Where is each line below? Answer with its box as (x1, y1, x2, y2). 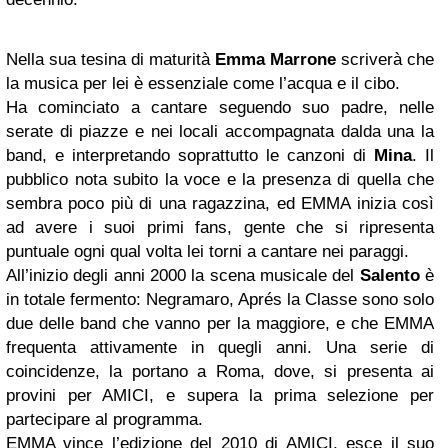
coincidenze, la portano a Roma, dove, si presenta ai (6, 362, 434, 381)
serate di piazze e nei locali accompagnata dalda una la (6, 122, 434, 141)
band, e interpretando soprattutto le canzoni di (6, 146, 374, 165)
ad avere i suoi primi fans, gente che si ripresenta (6, 218, 434, 237)
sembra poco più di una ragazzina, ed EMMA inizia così (6, 194, 434, 213)
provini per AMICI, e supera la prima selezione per (6, 386, 434, 405)
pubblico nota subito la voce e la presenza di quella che (6, 170, 434, 189)
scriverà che (336, 50, 434, 69)
